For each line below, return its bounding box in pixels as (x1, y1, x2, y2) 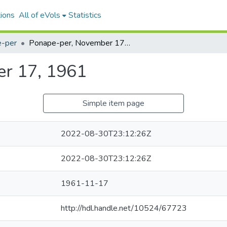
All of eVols (18, 10, 60, 21)
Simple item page (83, 98, 144, 109)
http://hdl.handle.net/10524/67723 (61, 203, 187, 214)
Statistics (68, 10, 101, 21)
